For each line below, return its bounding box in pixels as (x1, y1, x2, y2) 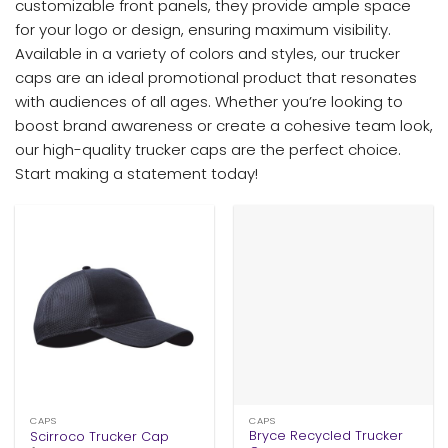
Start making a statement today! (15, 162, 258, 184)
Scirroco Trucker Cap (30, 427, 170, 445)
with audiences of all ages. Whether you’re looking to (15, 90, 403, 112)
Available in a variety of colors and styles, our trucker (15, 42, 400, 64)
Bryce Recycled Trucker (249, 427, 404, 445)
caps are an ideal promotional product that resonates (15, 66, 417, 88)
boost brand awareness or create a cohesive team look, (15, 114, 433, 136)
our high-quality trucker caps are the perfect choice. (15, 138, 401, 160)
